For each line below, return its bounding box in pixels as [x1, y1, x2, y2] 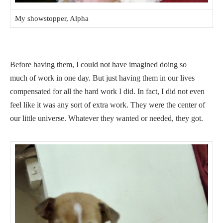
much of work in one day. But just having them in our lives [10, 74, 195, 83]
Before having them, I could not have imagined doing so [10, 60, 187, 69]
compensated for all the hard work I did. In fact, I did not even [10, 87, 205, 96]
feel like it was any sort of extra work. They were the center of [10, 101, 205, 110]
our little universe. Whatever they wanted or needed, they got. [10, 114, 203, 123]
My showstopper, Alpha [15, 14, 89, 23]
